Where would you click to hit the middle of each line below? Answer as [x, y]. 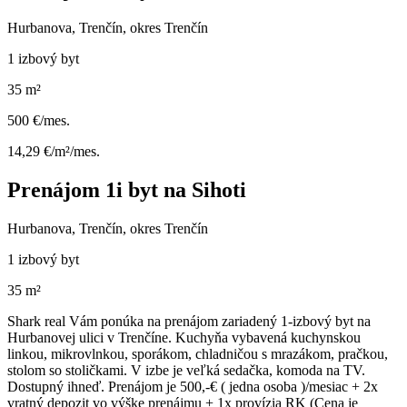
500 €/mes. [39, 120]
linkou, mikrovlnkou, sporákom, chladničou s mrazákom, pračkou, [198, 353]
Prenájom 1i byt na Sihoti [127, 189]
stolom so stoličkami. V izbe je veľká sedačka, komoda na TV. [186, 370]
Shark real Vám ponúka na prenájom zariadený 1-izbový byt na [189, 321]
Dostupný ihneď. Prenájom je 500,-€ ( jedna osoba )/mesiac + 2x [193, 386]
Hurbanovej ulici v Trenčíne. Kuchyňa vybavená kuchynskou [184, 337]
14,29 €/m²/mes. [54, 151]
